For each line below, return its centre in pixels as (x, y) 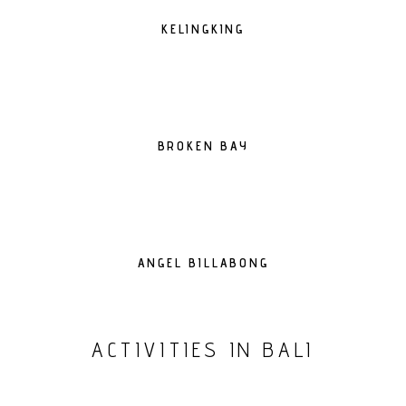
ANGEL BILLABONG (203, 263)
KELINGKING (203, 29)
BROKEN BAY (203, 146)
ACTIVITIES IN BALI (203, 349)
